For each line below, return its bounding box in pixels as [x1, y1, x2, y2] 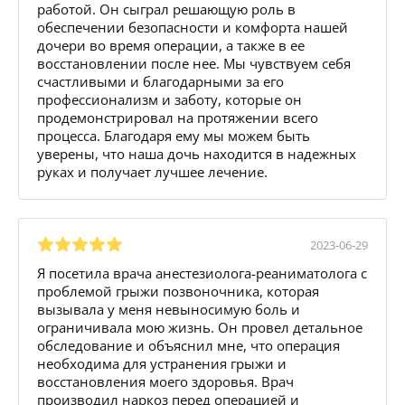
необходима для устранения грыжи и [37, 353, 287, 372]
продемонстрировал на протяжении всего [37, 108, 318, 127]
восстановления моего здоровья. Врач [37, 372, 294, 391]
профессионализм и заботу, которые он [37, 89, 302, 108]
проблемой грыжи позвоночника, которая [37, 281, 319, 300]
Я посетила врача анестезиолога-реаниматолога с [37, 263, 367, 282]
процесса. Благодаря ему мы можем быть [37, 126, 310, 145]
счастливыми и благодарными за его [37, 71, 284, 90]
